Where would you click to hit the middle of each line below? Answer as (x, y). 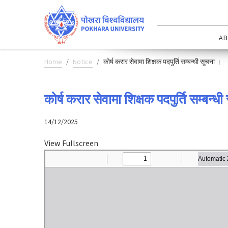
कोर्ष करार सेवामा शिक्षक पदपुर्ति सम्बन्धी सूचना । (162, 62)
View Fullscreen (71, 143)
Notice (83, 62)
